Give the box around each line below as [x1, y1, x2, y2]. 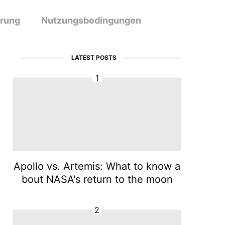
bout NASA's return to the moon [21, 173, 173, 185]
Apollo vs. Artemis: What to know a [14, 160, 181, 172]
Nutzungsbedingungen [41, 15, 142, 26]
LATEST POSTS [71, 54, 117, 61]
